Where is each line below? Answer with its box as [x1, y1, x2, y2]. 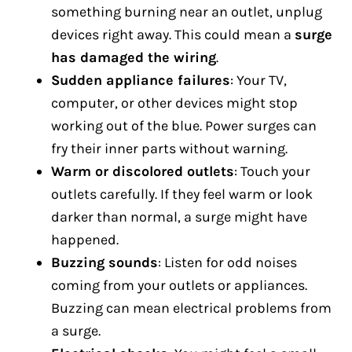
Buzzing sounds [51, 254, 158, 271]
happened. [51, 231, 119, 248]
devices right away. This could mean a [51, 26, 295, 43]
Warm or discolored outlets [51, 163, 234, 180]
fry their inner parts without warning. [51, 140, 288, 157]
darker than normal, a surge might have [51, 208, 307, 225]
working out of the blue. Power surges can [51, 117, 317, 134]
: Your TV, [230, 71, 287, 89]
